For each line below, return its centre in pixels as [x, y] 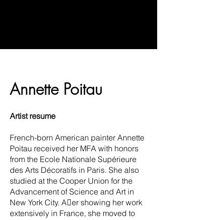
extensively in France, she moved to [72, 213]
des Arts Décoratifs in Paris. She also [74, 170]
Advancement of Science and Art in [72, 191]
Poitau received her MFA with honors [74, 148]
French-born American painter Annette [77, 137]
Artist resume [33, 116]
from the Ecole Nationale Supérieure [73, 159]
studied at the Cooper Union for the [71, 180]
